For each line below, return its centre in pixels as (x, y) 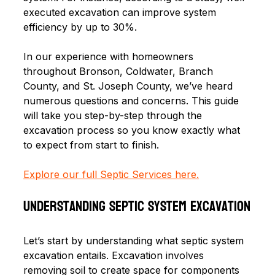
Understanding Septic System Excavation (137, 206)
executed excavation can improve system (121, 12)
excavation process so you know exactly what (133, 130)
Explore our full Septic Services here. (111, 174)
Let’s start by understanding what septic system (135, 240)
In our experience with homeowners (110, 56)
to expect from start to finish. (91, 145)
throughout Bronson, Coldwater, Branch (120, 71)
